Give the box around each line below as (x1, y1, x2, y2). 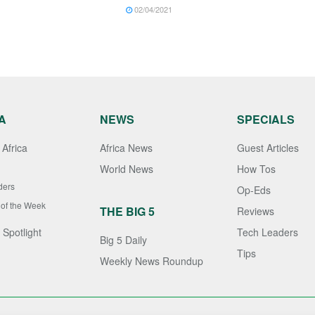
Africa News (99, 141, 153, 155)
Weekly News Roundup (99, 254, 203, 269)
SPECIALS (236, 111, 295, 128)
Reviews (236, 204, 274, 219)
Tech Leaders (236, 225, 298, 240)
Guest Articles (236, 141, 299, 155)
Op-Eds (236, 183, 271, 198)
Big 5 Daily (99, 233, 147, 247)
